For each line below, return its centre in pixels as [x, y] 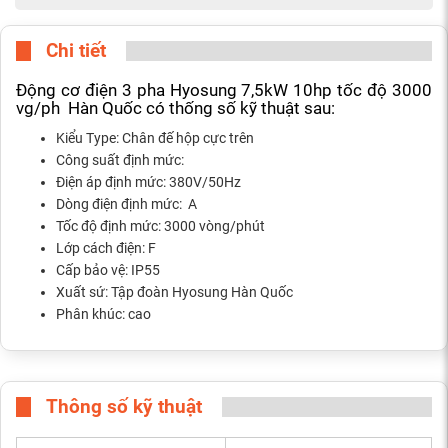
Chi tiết [76, 51]
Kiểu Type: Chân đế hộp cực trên [155, 138]
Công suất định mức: [120, 160]
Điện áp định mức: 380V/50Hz [148, 182]
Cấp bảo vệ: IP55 [108, 270]
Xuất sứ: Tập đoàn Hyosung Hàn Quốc [174, 292]
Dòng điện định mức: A [126, 204]
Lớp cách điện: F [106, 248]
